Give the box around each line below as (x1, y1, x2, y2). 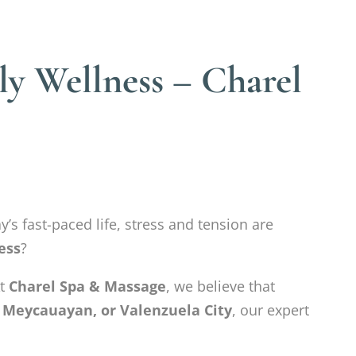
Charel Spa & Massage (9, 277, 166, 296)
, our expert (232, 300, 309, 320)
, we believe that (166, 277, 275, 296)
